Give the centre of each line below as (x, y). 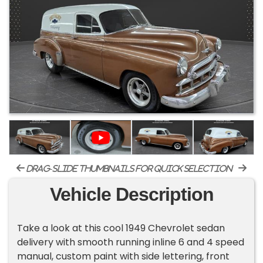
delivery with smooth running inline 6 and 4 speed (131, 242)
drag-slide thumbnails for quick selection (129, 169)
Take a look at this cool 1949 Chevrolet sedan (121, 228)
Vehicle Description (131, 195)
